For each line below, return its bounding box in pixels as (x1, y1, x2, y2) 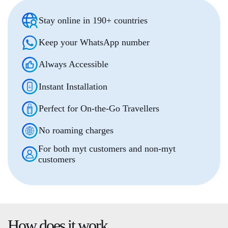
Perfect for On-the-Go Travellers (39, 103, 160, 114)
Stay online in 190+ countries (39, 15, 148, 25)
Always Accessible (39, 59, 109, 70)
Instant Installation (39, 81, 108, 92)
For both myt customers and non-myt (38, 144, 176, 154)
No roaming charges (39, 125, 114, 136)
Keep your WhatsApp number (39, 37, 150, 48)
